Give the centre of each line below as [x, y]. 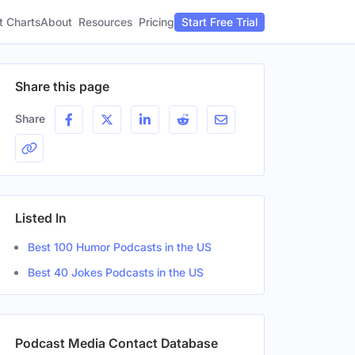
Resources [105, 22]
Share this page [62, 86]
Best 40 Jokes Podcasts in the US [116, 272]
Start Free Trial [219, 22]
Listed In [41, 218]
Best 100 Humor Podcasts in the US [120, 247]
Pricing [157, 21]
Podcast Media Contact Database [116, 343]
